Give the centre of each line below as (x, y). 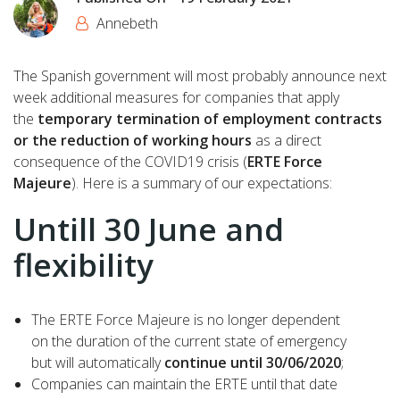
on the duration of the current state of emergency (189, 342)
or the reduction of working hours (133, 140)
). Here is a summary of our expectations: (202, 183)
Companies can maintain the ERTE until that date (184, 384)
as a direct (287, 140)
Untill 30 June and (149, 229)
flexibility (83, 265)
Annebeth (127, 23)
